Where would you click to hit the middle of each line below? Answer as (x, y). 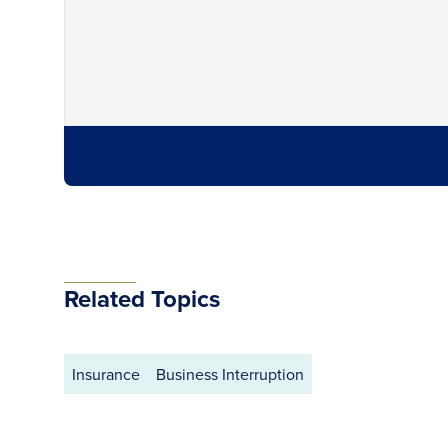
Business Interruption (230, 374)
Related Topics (142, 298)
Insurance (106, 374)
